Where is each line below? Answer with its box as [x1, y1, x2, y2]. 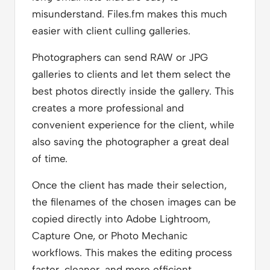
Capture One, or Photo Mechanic [32, 229, 187, 242]
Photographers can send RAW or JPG [32, 51, 208, 63]
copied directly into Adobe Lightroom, [32, 212, 210, 225]
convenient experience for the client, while [32, 118, 234, 131]
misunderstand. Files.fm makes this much [32, 7, 227, 20]
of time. [32, 152, 67, 165]
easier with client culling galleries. [32, 24, 190, 37]
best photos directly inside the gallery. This [32, 84, 234, 97]
